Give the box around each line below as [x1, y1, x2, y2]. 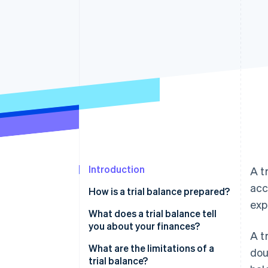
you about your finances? [89, 220, 200, 233]
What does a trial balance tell [89, 207, 217, 220]
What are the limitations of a [89, 242, 214, 255]
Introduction [89, 163, 145, 176]
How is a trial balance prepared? [89, 185, 230, 198]
